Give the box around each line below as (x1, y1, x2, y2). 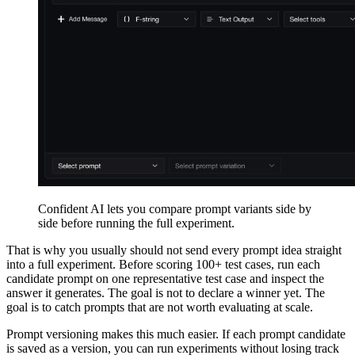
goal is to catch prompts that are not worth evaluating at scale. (6, 300, 313, 314)
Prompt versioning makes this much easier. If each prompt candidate (6, 326, 345, 341)
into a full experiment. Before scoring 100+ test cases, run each (6, 257, 320, 271)
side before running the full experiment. (38, 216, 235, 230)
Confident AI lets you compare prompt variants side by (38, 201, 311, 216)
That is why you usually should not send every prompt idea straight (6, 242, 342, 257)
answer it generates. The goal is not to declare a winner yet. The (6, 285, 325, 300)
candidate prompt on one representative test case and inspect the (6, 271, 324, 285)
